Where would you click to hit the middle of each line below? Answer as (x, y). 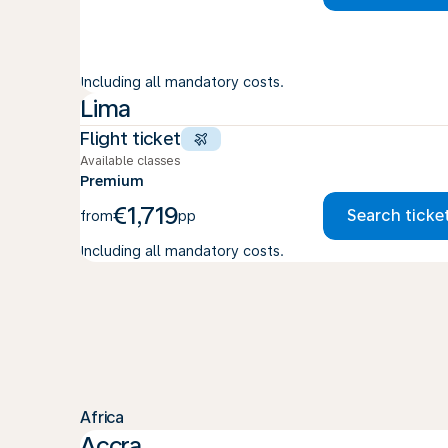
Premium (112, 181)
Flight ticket (130, 138)
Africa (102, 417)
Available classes (130, 161)
